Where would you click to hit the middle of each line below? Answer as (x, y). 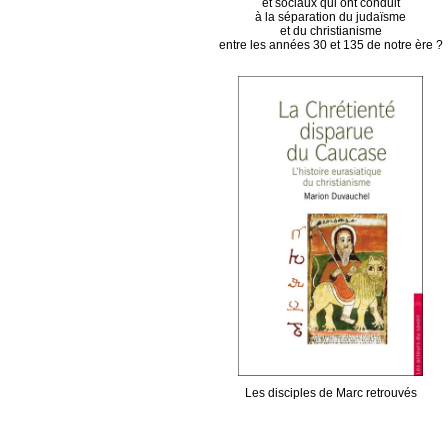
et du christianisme (330, 31)
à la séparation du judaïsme (330, 17)
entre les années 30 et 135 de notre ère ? (330, 45)
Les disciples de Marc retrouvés (330, 393)
